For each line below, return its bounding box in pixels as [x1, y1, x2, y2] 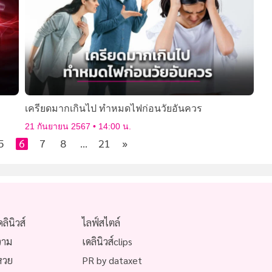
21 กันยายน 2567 [24, 121, 93, 132]
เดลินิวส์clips [82, 234, 133, 248]
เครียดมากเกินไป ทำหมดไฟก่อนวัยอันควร [24, 103, 202, 114]
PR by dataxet [82, 253, 143, 267]
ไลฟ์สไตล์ [82, 216, 121, 229]
